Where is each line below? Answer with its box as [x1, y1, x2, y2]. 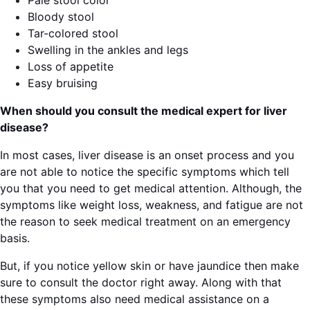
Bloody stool [28, 10, 94, 24]
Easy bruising [28, 76, 98, 90]
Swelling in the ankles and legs [28, 43, 188, 57]
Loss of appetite [28, 60, 113, 73]
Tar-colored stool [28, 26, 118, 40]
